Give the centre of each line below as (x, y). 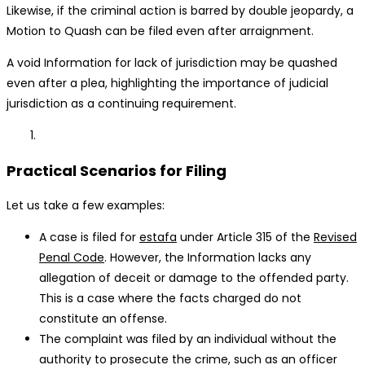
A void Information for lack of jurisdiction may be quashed (172, 63)
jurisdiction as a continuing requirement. (121, 104)
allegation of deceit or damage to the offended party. (194, 278)
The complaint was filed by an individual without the (188, 339)
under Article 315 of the (245, 237)
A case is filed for (89, 237)
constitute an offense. (103, 319)
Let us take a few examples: (86, 206)
